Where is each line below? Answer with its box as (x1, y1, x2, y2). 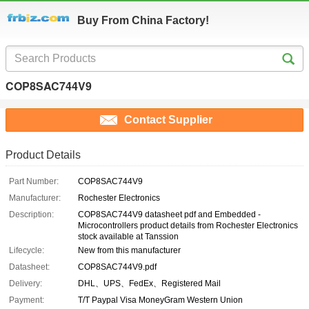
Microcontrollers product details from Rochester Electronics (78, 221, 298, 231)
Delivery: (9, 279, 42, 289)
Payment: (9, 295, 44, 306)
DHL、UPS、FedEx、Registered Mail (78, 279, 221, 289)
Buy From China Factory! (77, 14, 209, 26)
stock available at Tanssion (78, 232, 179, 242)
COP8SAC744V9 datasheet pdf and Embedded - (78, 210, 261, 220)
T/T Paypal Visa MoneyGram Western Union (78, 295, 243, 306)
